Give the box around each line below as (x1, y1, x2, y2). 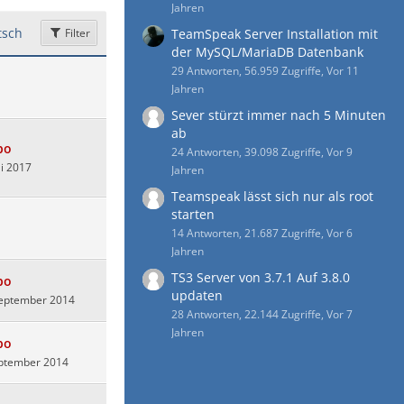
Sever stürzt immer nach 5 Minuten (171, 106, 386, 124)
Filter (62, 25, 90, 41)
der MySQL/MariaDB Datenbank (171, 43, 363, 60)
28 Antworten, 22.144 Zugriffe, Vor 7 (171, 307, 353, 322)
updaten (171, 287, 223, 304)
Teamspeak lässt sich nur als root (171, 188, 373, 205)
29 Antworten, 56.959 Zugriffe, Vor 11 (171, 63, 359, 78)
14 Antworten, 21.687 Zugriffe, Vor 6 (171, 225, 353, 241)
